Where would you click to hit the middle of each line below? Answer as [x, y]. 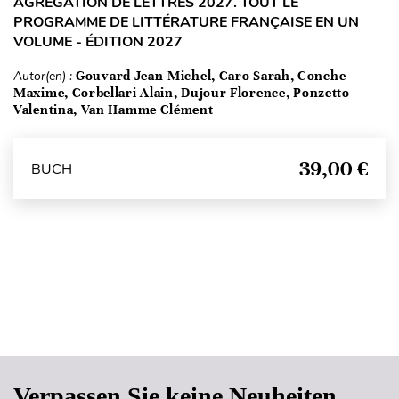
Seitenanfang [199, 321]
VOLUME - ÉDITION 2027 [98, 42]
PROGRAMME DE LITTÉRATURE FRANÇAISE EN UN [186, 22]
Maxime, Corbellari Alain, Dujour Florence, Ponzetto [182, 93]
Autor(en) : [45, 76]
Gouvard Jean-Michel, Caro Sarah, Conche [211, 76]
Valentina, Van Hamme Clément [114, 110]
